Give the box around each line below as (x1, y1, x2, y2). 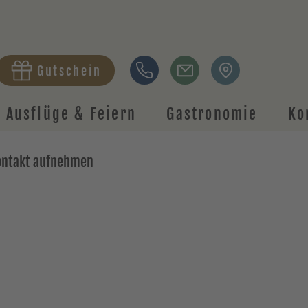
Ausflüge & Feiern (5, 104, 137, 123)
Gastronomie (166, 104, 258, 123)
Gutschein (36, 63, 102, 78)
